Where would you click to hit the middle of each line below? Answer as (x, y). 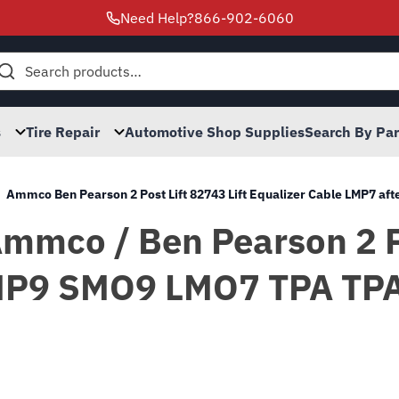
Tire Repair (63, 132)
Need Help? (157, 18)
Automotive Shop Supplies (215, 132)
